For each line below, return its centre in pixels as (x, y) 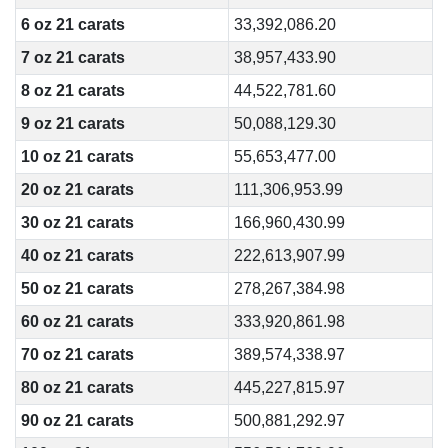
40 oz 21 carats (77, 255)
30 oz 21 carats (77, 222)
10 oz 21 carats (77, 156)
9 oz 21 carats (72, 123)
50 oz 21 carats (77, 288)
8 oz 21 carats (72, 90)
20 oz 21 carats (77, 189)
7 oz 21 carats (72, 57)
